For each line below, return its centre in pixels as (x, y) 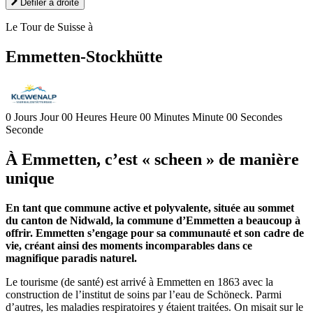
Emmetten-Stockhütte (84, 56)
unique (30, 178)
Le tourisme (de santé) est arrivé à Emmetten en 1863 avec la (139, 282)
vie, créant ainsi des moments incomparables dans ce (129, 245)
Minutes (172, 117)
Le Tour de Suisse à (49, 27)
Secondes (261, 117)
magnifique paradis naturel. (71, 258)
